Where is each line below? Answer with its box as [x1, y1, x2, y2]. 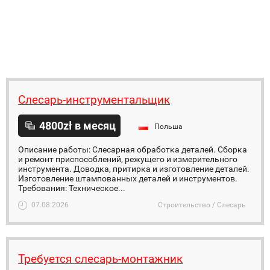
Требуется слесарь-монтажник [18, 252, 183, 266]
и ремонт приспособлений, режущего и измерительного [18, 154, 237, 164]
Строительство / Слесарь [158, 201, 246, 209]
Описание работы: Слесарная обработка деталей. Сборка [18, 145, 247, 154]
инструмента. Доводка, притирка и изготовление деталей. [18, 164, 250, 174]
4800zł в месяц [39, 119, 116, 132]
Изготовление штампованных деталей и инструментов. [18, 174, 237, 183]
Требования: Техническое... [18, 183, 125, 193]
